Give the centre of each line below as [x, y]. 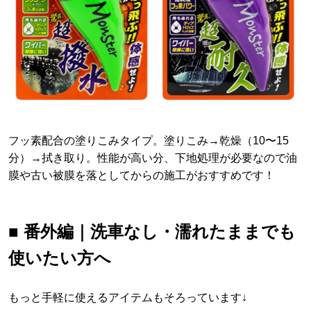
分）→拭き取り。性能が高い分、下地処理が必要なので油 [153, 158]
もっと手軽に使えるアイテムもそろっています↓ [128, 298]
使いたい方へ [60, 258]
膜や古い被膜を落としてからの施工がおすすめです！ [142, 176]
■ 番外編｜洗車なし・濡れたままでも [152, 232]
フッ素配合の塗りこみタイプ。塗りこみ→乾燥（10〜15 [149, 141]
